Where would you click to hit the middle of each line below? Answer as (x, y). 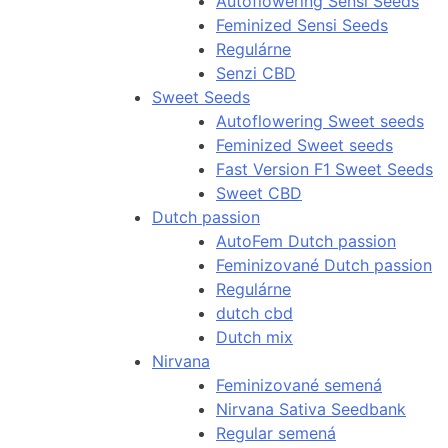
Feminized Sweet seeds (304, 145)
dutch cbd (254, 313)
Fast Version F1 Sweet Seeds (324, 169)
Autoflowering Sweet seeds (320, 121)
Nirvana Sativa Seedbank (311, 409)
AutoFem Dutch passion (306, 241)
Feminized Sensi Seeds (302, 25)
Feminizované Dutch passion (324, 265)
